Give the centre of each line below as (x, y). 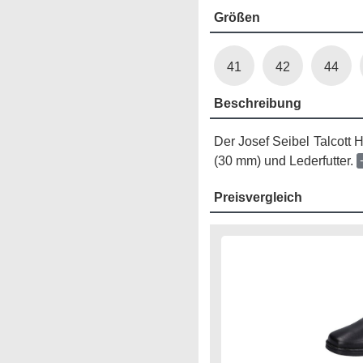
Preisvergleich (258, 197)
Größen (237, 17)
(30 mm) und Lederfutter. (285, 161)
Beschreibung (257, 103)
